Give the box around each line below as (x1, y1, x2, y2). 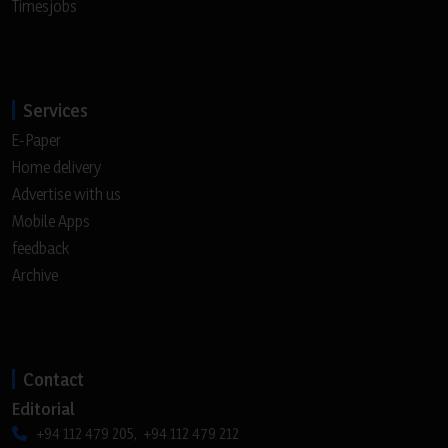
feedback (12, 237, 69, 258)
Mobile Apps (12, 210, 90, 231)
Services (23, 98, 88, 121)
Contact (23, 367, 84, 390)
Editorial (12, 397, 75, 419)
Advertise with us (12, 183, 121, 204)
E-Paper (12, 129, 61, 150)
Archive (12, 264, 58, 285)
